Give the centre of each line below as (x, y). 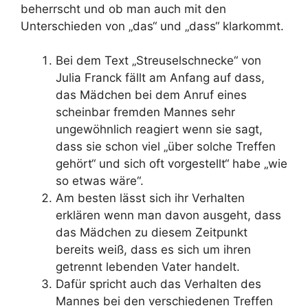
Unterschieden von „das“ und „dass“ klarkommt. (152, 26)
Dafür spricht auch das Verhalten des (158, 284)
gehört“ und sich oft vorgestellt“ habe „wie (172, 164)
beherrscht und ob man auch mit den (123, 9)
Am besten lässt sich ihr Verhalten (150, 198)
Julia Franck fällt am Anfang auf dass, (160, 78)
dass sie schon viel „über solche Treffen (166, 146)
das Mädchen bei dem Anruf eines (151, 95)
